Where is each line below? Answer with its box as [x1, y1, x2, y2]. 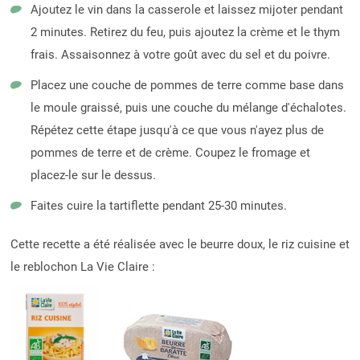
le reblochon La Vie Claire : [10, 260, 155, 275]
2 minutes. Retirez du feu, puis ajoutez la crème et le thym [30, 25, 340, 40]
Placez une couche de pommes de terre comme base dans [30, 78, 344, 93]
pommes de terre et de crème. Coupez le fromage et [30, 145, 310, 161]
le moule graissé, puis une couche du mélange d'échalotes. [30, 100, 346, 116]
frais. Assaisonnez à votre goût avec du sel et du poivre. [30, 47, 330, 63]
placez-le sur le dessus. [30, 168, 156, 183]
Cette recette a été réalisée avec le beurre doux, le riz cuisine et [10, 237, 350, 252]
